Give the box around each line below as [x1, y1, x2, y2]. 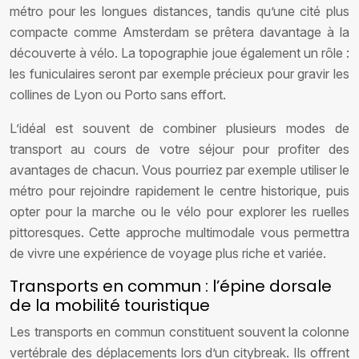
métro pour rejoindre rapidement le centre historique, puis [10, 183, 349, 199]
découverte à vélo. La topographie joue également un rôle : [10, 45, 349, 61]
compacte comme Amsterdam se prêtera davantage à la [10, 24, 349, 40]
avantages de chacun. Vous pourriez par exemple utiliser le [10, 162, 349, 178]
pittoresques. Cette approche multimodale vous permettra [10, 224, 349, 240]
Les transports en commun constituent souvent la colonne [10, 324, 349, 340]
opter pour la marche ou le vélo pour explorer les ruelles [10, 204, 349, 220]
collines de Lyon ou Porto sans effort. [10, 87, 226, 103]
